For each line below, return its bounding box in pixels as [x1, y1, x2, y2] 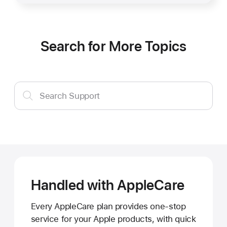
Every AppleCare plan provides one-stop [30, 201, 186, 211]
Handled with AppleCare [30, 176, 184, 194]
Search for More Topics [40, 37, 187, 55]
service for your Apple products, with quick [30, 213, 196, 224]
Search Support [40, 91, 100, 101]
